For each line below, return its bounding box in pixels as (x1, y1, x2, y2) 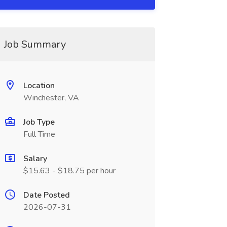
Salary (23, 153, 47, 164)
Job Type (23, 117, 55, 128)
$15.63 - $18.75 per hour (23, 165, 116, 176)
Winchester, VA (23, 92, 79, 103)
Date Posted (23, 190, 70, 201)
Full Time (23, 129, 55, 140)
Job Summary (4, 37, 66, 51)
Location (23, 80, 55, 91)
